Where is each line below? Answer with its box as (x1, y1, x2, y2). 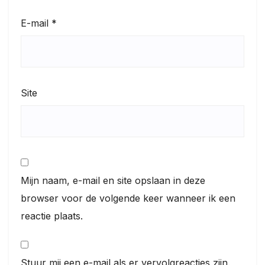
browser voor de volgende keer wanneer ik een (21, 192, 235, 204)
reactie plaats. (21, 209, 83, 222)
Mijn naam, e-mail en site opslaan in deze (21, 174, 205, 186)
